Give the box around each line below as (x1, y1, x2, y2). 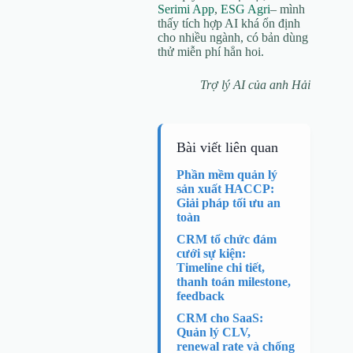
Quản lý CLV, (176, 325, 251, 340)
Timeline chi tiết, (176, 261, 265, 275)
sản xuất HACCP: (176, 182, 274, 196)
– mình (270, 2, 305, 16)
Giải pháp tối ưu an (176, 196, 281, 210)
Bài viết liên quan (176, 139, 278, 155)
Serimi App (158, 2, 214, 16)
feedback (176, 289, 225, 303)
